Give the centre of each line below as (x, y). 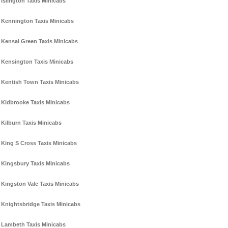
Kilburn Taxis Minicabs (31, 123)
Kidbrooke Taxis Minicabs (35, 103)
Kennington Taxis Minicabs (37, 21)
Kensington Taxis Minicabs (37, 62)
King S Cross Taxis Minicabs (39, 143)
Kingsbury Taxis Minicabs (35, 164)
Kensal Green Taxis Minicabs (39, 41)
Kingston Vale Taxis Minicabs (40, 184)
